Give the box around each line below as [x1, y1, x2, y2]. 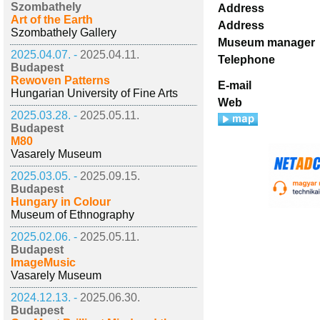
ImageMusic [11, 256, 76, 269]
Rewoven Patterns [11, 74, 110, 86]
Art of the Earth [11, 14, 93, 26]
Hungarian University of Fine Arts [11, 87, 178, 99]
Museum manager [218, 36, 315, 49]
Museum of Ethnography [11, 209, 134, 221]
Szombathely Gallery [11, 26, 116, 39]
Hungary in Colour [11, 196, 111, 208]
